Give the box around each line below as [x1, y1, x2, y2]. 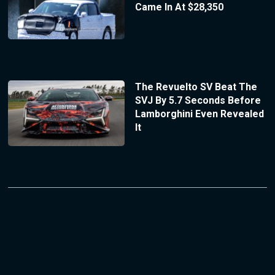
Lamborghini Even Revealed [134, 108, 264, 120]
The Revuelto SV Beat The [134, 81, 257, 93]
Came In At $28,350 [134, 1, 223, 14]
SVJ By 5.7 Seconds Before [134, 95, 261, 107]
